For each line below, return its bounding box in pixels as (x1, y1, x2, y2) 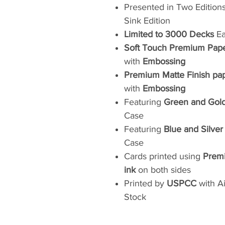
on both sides (136, 165, 191, 175)
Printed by (124, 178, 167, 188)
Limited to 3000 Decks (124, 29, 214, 39)
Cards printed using (124, 151, 203, 161)
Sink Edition (124, 16, 170, 26)
